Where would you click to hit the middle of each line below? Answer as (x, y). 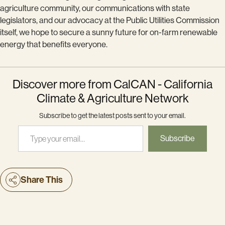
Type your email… (29, 125)
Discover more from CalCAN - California (113, 84)
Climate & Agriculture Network (113, 98)
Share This (42, 180)
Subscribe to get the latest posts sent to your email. (113, 115)
